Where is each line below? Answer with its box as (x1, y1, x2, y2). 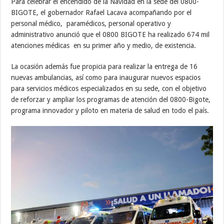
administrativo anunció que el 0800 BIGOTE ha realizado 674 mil (11, 30, 212, 38)
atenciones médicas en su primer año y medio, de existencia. (11, 41, 196, 49)
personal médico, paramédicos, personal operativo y (11, 19, 171, 27)
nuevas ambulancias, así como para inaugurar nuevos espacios (11, 73, 201, 81)
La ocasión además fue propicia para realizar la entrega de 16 (11, 62, 198, 70)
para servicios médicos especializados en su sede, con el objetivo (11, 84, 207, 92)
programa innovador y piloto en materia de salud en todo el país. (11, 106, 209, 114)
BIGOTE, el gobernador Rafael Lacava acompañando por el (11, 8, 192, 16)
